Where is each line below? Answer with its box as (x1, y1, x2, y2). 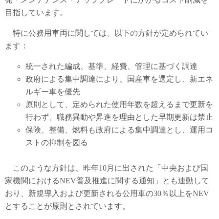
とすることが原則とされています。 (5, 201, 130, 210)
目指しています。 (5, 8, 67, 17)
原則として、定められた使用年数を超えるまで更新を (25, 100, 213, 109)
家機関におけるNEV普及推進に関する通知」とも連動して (5, 176, 209, 185)
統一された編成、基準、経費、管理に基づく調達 (25, 62, 197, 70)
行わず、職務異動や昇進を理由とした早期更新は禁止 (25, 113, 213, 121)
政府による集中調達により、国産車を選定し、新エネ (25, 75, 213, 83)
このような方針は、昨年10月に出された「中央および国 (5, 163, 208, 172)
